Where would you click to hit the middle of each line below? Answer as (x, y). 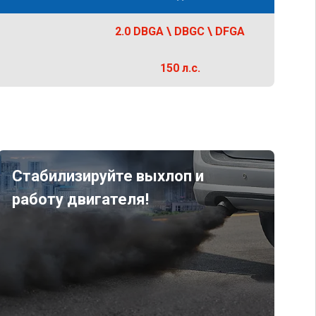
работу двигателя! (80, 199)
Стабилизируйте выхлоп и (108, 176)
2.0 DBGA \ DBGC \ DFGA (180, 31)
